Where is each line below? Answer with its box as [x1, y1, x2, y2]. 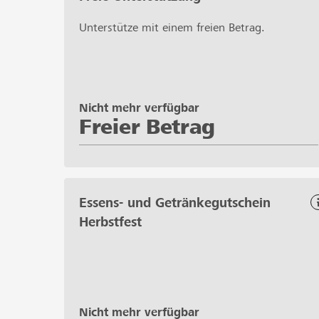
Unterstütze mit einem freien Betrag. [79, 20, 268, 34]
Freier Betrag [79, 114, 216, 139]
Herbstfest [79, 214, 142, 229]
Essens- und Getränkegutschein [79, 194, 271, 210]
